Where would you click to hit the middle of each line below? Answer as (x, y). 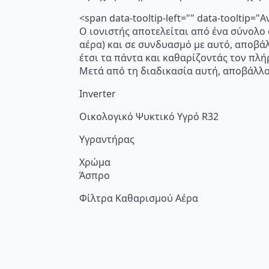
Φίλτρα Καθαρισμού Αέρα (139, 198)
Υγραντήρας (107, 139)
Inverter (98, 93)
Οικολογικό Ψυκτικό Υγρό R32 (149, 116)
